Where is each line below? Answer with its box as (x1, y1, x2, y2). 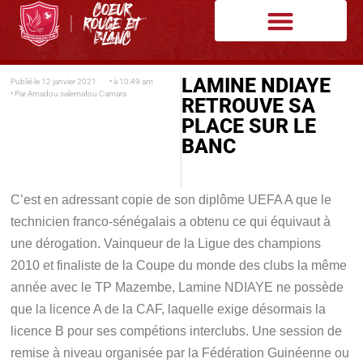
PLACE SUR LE (181, 113, 317, 138)
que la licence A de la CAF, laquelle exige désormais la (11, 301, 327, 316)
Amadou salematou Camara (26, 88, 127, 98)
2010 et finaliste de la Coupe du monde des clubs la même (11, 258, 348, 272)
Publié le (11, 76, 41, 86)
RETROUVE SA (181, 93, 316, 117)
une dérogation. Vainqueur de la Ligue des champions (11, 236, 322, 250)
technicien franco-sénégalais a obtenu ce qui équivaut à (11, 214, 331, 228)
